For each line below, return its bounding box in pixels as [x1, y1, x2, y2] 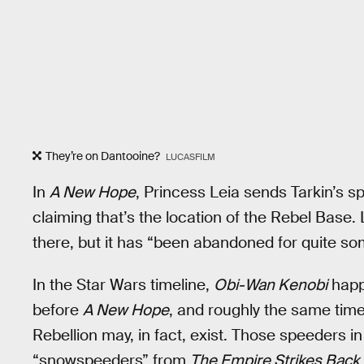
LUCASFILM [165, 150, 215, 162]
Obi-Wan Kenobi [214, 275, 327, 296]
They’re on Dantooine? [45, 148, 162, 163]
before [32, 300, 83, 321]
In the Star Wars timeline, [32, 275, 214, 296]
